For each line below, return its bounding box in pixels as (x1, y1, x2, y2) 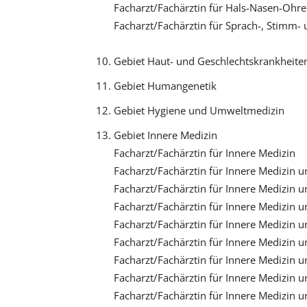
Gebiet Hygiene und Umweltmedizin (113, 103, 284, 117)
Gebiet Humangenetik (113, 78, 217, 93)
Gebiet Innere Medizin (113, 127, 217, 142)
